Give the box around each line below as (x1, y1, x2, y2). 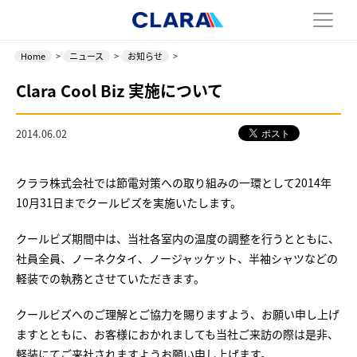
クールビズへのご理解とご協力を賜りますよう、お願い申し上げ (16, 306, 340, 322)
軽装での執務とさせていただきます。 (16, 270, 206, 286)
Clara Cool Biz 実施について (16, 79, 224, 102)
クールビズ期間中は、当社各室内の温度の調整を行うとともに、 (16, 230, 340, 246)
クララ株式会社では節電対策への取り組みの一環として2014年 (16, 175, 332, 190)
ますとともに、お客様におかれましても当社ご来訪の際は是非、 (16, 326, 339, 342)
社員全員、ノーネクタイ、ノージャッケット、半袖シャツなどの (16, 250, 339, 266)
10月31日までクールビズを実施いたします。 (16, 194, 242, 210)
